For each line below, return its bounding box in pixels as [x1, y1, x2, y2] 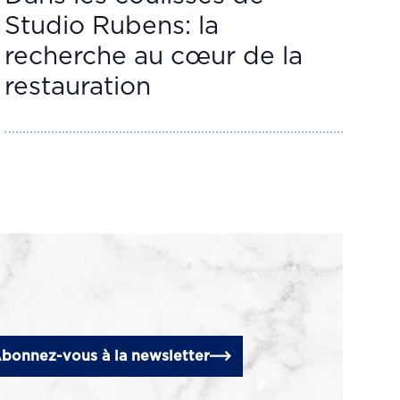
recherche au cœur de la [4, 45, 304, 70]
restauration [4, 75, 152, 100]
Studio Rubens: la [4, 14, 220, 39]
